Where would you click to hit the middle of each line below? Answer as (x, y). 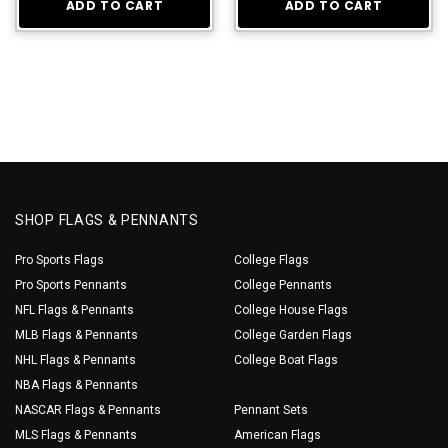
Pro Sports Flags (59, 259)
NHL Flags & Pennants (75, 359)
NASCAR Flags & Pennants (88, 409)
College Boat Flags (286, 359)
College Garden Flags (293, 334)
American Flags (277, 434)
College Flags (271, 259)
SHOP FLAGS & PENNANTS (107, 219)
